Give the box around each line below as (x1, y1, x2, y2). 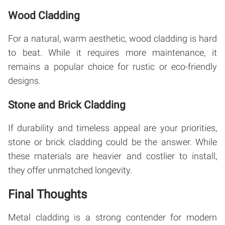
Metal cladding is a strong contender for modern (8, 211, 217, 222)
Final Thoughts (8, 187, 87, 201)
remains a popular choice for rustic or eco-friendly (8, 61, 217, 72)
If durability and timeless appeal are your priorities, (8, 122, 217, 133)
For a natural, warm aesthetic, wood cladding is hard (8, 33, 217, 44)
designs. (8, 75, 41, 86)
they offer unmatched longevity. (8, 164, 132, 175)
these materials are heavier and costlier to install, (8, 150, 217, 161)
